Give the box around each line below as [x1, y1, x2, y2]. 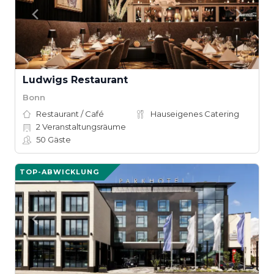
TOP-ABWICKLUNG [20, 168, 99, 176]
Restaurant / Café [36, 109, 104, 119]
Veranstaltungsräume [40, 122, 126, 131]
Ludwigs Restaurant [23, 74, 128, 86]
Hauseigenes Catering [150, 109, 239, 119]
